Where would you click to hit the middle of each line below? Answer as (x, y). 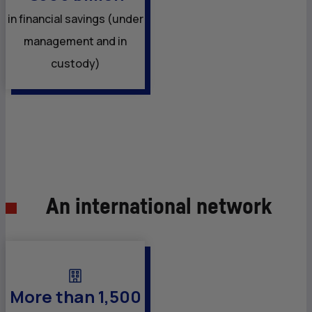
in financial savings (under (75, 18)
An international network (159, 207)
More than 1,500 (75, 296)
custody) (75, 63)
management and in (75, 41)
